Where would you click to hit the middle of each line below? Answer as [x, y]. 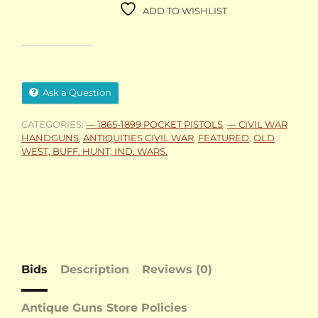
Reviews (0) [177, 270]
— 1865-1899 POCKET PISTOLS [154, 125]
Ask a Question [77, 93]
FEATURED [224, 138]
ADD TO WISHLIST [185, 11]
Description [95, 270]
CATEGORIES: [54, 125]
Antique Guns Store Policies [104, 308]
